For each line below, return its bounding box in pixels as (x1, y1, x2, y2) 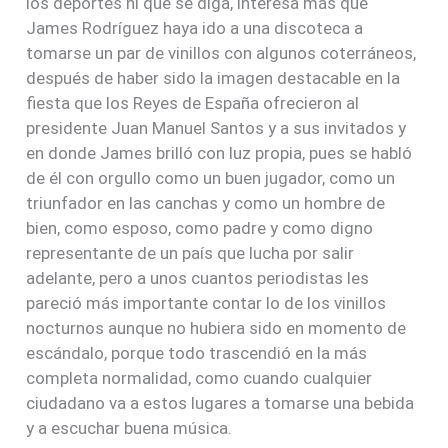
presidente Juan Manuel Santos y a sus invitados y (26, 117, 407, 138)
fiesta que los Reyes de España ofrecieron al (26, 92, 360, 113)
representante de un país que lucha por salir (26, 242, 355, 263)
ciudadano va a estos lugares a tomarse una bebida (26, 392, 415, 413)
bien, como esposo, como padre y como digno (26, 217, 374, 238)
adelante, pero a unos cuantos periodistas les (26, 267, 370, 288)
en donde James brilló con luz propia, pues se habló (26, 142, 413, 163)
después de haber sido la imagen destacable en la (26, 67, 401, 88)
